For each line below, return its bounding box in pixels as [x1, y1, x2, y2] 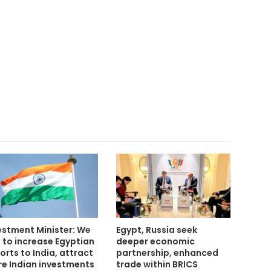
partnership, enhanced [116, 246, 218, 259]
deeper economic [116, 235, 195, 247]
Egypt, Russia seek [116, 223, 197, 236]
